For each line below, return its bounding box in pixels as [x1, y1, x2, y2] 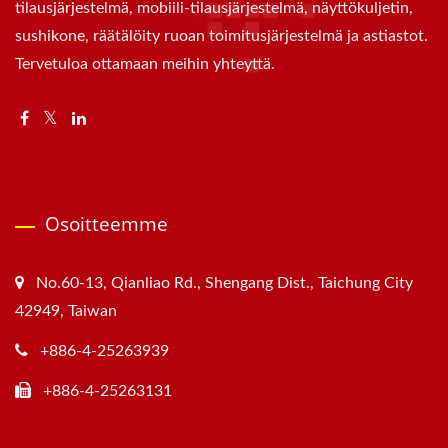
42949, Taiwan [15, 303, 117, 320]
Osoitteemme [45, 211, 168, 238]
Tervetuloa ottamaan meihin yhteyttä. [15, 56, 275, 73]
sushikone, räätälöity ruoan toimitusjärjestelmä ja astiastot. [15, 28, 428, 45]
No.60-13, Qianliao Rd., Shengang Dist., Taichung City [36, 275, 413, 292]
